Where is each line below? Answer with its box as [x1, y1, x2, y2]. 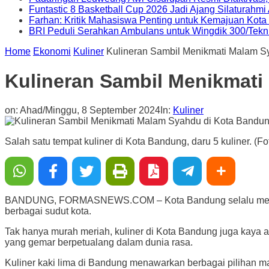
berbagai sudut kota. [5, 206, 91, 217]
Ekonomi [33, 46, 71, 57]
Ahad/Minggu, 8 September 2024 [20, 105, 160, 116]
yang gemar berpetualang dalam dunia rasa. [5, 237, 193, 248]
